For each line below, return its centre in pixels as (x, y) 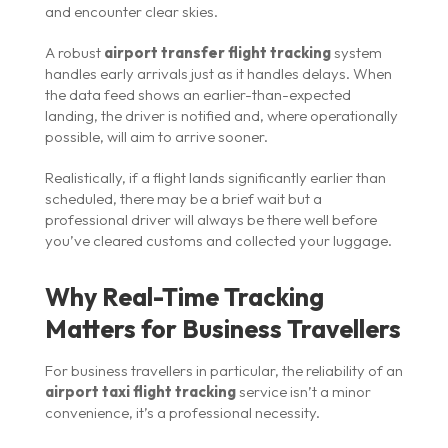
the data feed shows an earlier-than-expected (197, 94)
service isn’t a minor (303, 391)
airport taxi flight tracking (140, 391)
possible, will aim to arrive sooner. (156, 136)
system (356, 52)
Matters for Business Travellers (222, 328)
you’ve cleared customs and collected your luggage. (218, 240)
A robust (74, 52)
